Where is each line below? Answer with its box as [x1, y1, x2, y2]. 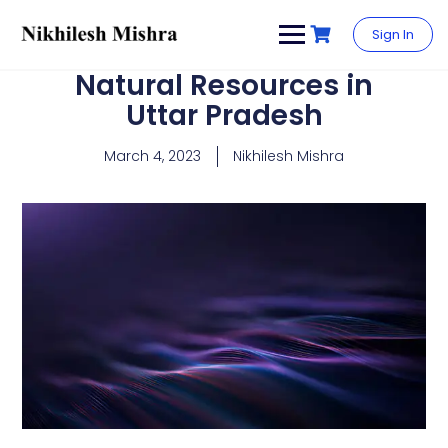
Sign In [372, 25, 414, 44]
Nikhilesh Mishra [233, 146, 344, 166]
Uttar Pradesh [125, 96, 323, 135]
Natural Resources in [75, 66, 373, 105]
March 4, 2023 [104, 146, 201, 166]
